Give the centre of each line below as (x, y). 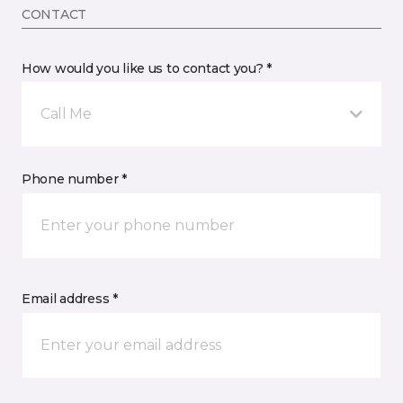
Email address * (70, 299)
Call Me (66, 114)
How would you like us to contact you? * (147, 68)
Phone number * (75, 179)
